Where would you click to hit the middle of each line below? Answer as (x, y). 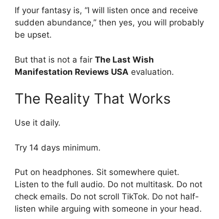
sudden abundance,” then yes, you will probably (109, 22)
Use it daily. (38, 123)
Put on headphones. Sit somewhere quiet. (97, 172)
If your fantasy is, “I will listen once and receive (106, 10)
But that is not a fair (55, 59)
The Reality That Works (93, 99)
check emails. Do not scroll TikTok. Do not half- (107, 197)
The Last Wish (124, 59)
